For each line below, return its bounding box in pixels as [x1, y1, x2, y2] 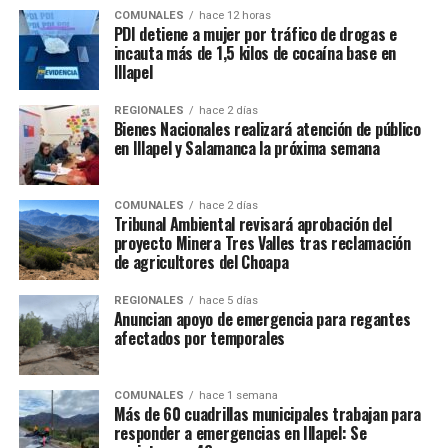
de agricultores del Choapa [113, 249, 289, 274]
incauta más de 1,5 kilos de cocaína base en [113, 40, 396, 65]
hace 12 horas [198, 8, 271, 22]
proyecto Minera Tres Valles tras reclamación [113, 230, 411, 255]
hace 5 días [198, 293, 258, 307]
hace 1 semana [198, 388, 278, 402]
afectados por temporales [113, 325, 285, 350]
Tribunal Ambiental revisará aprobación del [113, 211, 392, 236]
